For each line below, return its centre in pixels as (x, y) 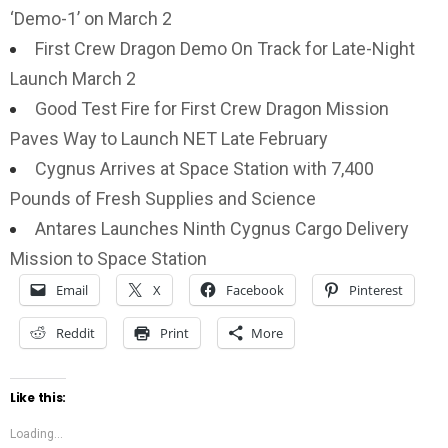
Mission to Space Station (108, 258)
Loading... (36, 434)
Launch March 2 (73, 78)
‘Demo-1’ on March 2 (91, 18)
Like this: (38, 397)
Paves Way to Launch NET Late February (169, 138)
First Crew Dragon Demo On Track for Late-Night (225, 48)
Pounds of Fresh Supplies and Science (163, 198)
